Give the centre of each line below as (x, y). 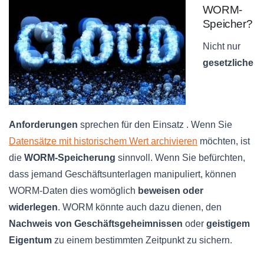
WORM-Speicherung (70, 157)
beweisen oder (171, 190)
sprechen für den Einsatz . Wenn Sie (155, 124)
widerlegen (33, 207)
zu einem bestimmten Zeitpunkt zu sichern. (142, 240)
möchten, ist (224, 141)
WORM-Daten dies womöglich (73, 190)
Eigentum (30, 240)
